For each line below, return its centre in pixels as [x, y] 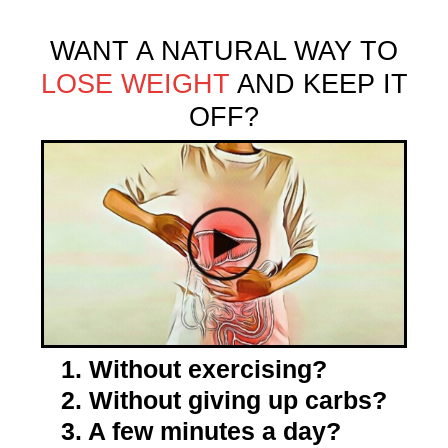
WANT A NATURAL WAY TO [224, 51]
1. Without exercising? [194, 368]
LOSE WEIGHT [135, 84]
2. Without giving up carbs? [224, 399]
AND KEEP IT [318, 84]
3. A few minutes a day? [201, 430]
